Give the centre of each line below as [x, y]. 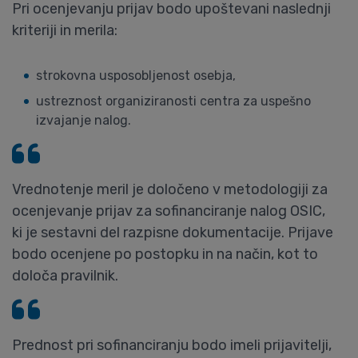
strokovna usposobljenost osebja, [136, 76]
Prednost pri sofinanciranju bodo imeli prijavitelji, [172, 345]
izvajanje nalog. [84, 120]
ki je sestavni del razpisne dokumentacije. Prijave [173, 233]
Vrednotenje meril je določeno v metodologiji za [170, 189]
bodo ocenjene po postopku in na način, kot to [165, 254]
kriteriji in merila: [65, 30]
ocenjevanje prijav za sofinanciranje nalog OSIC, [169, 211]
